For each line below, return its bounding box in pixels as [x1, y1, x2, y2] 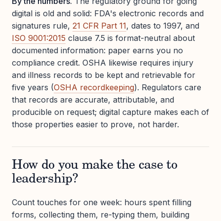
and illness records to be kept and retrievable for [12, 70, 195, 80]
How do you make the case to [12, 159, 178, 173]
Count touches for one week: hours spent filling [12, 197, 191, 208]
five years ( [12, 82, 54, 93]
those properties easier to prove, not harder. [12, 119, 179, 130]
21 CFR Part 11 [73, 21, 126, 31]
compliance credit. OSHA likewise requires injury [12, 58, 193, 68]
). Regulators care [134, 82, 201, 93]
